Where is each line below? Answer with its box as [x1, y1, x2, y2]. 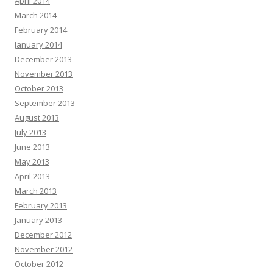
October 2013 [15, 82, 63, 94]
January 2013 [15, 214, 62, 225]
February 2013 [15, 199, 67, 211]
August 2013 [15, 112, 59, 123]
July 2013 [15, 126, 46, 138]
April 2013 [15, 170, 50, 182]
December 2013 [15, 53, 72, 65]
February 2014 [15, 24, 67, 35]
